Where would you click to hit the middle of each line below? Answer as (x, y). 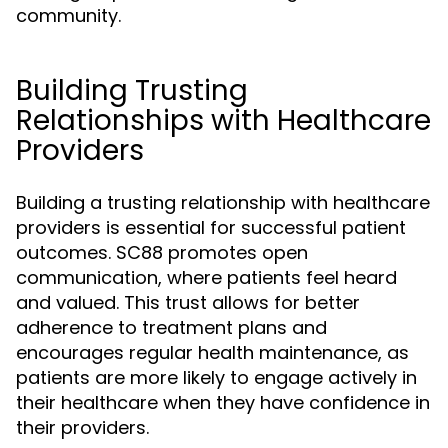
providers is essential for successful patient (211, 227)
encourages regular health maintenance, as (212, 352)
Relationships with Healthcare (223, 120)
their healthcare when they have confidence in (223, 402)
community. (68, 15)
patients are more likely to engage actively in (216, 377)
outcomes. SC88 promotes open (162, 252)
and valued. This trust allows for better (188, 302)
